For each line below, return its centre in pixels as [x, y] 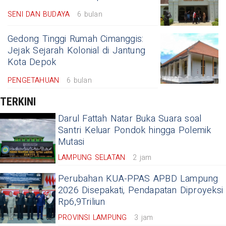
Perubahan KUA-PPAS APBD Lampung [138, 179]
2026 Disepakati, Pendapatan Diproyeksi [140, 191]
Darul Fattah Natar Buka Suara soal [130, 119]
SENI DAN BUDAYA [39, 15]
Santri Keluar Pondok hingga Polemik [135, 131]
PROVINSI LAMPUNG [93, 218]
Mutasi [71, 142]
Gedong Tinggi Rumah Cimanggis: [76, 39]
